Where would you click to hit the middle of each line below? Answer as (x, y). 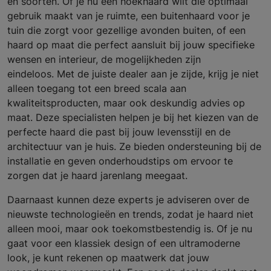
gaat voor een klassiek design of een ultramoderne (124, 243)
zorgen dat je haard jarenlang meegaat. (97, 175)
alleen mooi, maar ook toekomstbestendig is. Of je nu (130, 228)
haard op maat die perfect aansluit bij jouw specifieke (131, 44)
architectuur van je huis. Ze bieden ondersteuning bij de (134, 146)
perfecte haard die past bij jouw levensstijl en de (119, 132)
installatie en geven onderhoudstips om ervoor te (120, 161)
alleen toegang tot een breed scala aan (97, 88)
